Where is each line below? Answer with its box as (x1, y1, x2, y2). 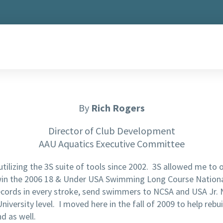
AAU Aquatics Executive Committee (38, 137, 185, 150)
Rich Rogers (91, 102, 145, 114)
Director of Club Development (48, 124, 175, 137)
